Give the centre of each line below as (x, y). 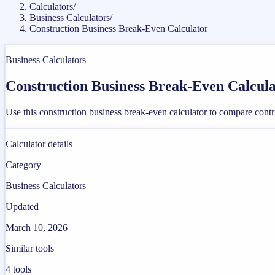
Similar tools (30, 248)
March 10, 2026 (37, 227)
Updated (22, 206)
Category (23, 165)
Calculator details (39, 144)
